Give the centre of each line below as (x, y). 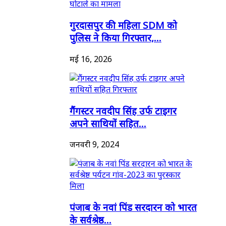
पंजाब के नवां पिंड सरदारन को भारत (133, 207)
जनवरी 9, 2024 (94, 145)
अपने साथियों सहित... (108, 123)
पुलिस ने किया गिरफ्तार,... (116, 38)
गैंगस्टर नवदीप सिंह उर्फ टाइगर (123, 110)
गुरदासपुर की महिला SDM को (123, 25)
